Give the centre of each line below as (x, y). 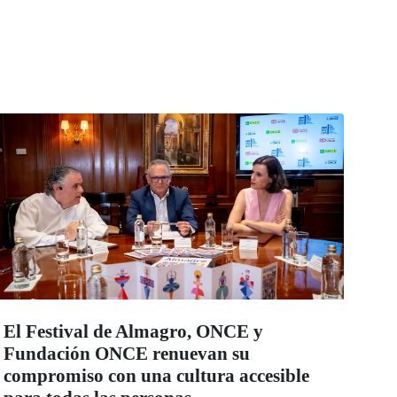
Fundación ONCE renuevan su (127, 354)
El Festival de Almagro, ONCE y (133, 332)
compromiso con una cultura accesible (156, 376)
